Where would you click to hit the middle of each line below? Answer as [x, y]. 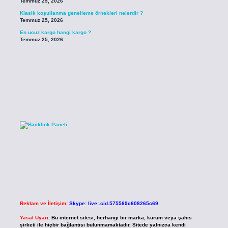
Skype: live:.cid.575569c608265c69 [113, 204]
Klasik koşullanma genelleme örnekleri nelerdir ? [81, 13]
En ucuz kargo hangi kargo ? [55, 32]
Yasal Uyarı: [35, 218]
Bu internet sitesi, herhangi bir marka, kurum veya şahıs [121, 218]
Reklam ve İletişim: [44, 204]
